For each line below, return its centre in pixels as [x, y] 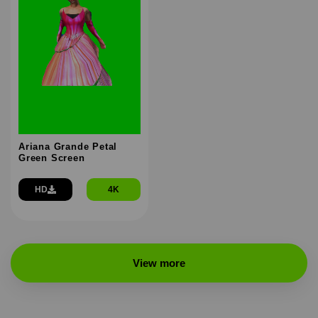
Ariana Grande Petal [68, 146]
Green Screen [52, 158]
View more [159, 263]
